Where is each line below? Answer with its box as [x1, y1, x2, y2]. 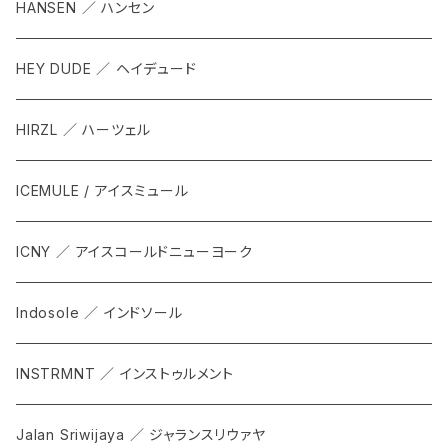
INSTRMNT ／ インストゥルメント [16, 365, 234, 383]
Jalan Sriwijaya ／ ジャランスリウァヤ [16, 426, 266, 444]
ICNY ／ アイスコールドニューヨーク [16, 243, 253, 261]
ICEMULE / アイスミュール [16, 182, 189, 200]
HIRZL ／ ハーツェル [16, 121, 151, 139]
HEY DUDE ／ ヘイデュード [16, 60, 197, 78]
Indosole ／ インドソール [16, 304, 183, 322]
